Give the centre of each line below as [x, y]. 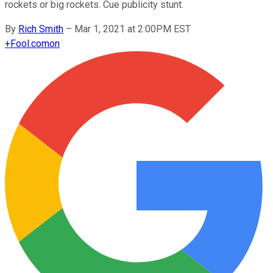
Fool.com [30, 43]
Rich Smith [41, 29]
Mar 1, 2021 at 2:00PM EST [133, 29]
